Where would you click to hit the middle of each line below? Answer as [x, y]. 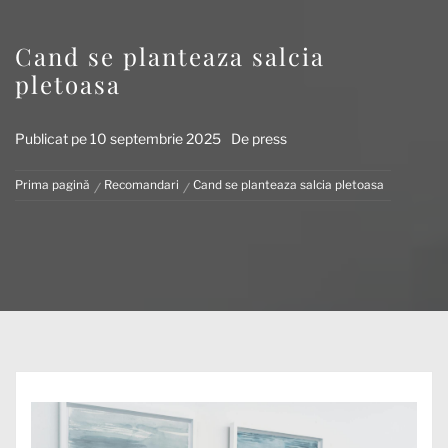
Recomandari [141, 185]
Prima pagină [52, 185]
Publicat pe [52, 138]
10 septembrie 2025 [155, 138]
